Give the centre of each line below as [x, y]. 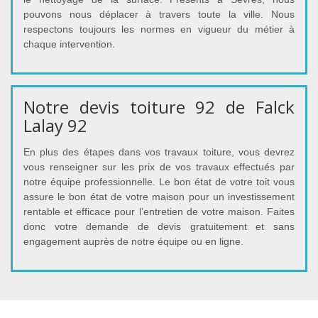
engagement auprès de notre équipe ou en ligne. [133, 242]
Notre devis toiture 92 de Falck [159, 107]
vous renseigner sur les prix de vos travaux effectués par [159, 167]
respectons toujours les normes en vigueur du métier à [159, 29]
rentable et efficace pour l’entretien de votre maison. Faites [159, 212]
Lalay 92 [55, 126]
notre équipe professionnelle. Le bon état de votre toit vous [159, 182]
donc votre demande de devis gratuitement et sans [159, 227]
